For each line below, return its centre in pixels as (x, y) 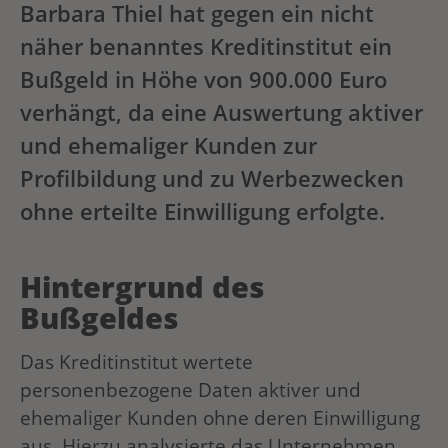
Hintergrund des (142, 287)
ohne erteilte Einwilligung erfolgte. (202, 212)
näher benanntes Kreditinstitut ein (206, 47)
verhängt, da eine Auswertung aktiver (221, 113)
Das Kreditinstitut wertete (136, 361)
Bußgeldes (99, 318)
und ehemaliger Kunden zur (168, 146)
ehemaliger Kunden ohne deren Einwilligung (220, 417)
